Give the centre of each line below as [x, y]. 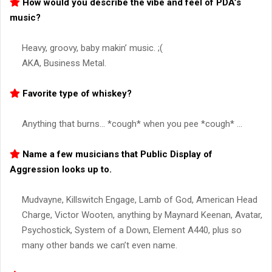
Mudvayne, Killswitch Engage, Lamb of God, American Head [140, 200]
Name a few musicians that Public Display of [116, 155]
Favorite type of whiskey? [76, 94]
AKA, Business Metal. [64, 63]
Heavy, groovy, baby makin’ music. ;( [92, 48]
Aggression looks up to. [61, 170]
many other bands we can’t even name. [100, 246]
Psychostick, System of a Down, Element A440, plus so [132, 230]
